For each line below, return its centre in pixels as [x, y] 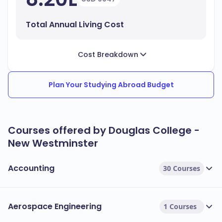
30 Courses [182, 168]
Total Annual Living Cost [75, 25]
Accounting [31, 168]
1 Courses [180, 206]
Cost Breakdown [108, 55]
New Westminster [53, 143]
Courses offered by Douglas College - [104, 130]
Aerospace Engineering [55, 206]
